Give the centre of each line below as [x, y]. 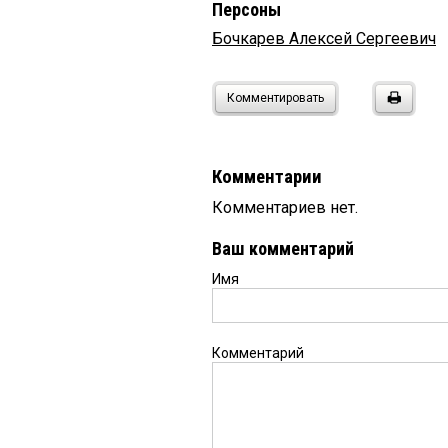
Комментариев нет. [285, 208]
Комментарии [267, 177]
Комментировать [275, 98]
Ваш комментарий [283, 249]
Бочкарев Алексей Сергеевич [324, 39]
